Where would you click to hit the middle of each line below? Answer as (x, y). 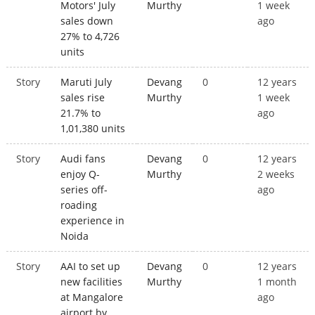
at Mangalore (92, 297)
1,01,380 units (93, 129)
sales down (87, 21)
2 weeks (276, 174)
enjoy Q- (81, 174)
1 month (277, 282)
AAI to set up (91, 266)
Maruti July (86, 82)
